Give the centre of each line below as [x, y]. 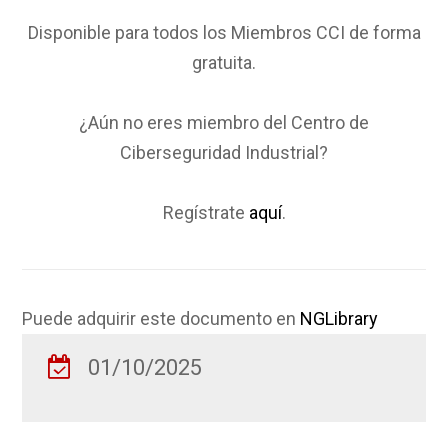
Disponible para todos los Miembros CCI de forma [224, 32]
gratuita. [224, 62]
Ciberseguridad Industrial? [224, 152]
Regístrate [205, 212]
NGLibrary [339, 318]
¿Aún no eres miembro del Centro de [224, 122]
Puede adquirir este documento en [161, 318]
